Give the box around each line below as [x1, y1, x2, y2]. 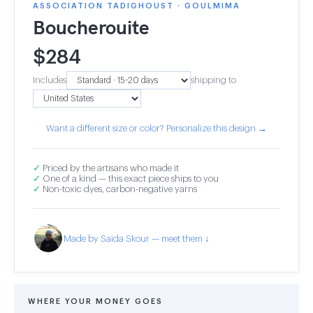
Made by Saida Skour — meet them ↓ [64, 233, 210, 243]
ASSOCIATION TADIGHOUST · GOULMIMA [33, 2, 240, 10]
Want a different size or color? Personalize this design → [46, 124, 267, 133]
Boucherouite [33, 15, 150, 39]
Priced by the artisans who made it [41, 163, 179, 173]
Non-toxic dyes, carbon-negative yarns [41, 184, 197, 194]
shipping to [191, 75, 236, 85]
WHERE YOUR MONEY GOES [28, 298, 163, 305]
